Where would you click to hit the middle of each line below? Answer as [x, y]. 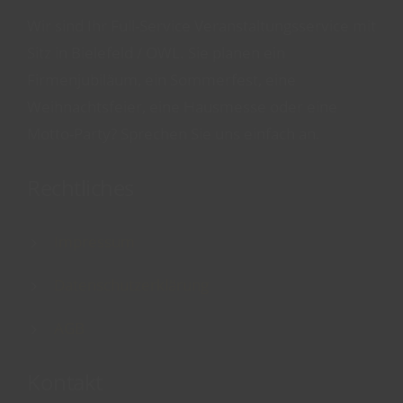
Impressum [94, 241]
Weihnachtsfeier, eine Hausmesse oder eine [182, 106]
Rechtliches [81, 187]
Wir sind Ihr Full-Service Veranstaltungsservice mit [201, 25]
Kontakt [65, 381]
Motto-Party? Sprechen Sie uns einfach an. [174, 133]
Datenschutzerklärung [131, 284]
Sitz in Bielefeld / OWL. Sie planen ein [156, 52]
